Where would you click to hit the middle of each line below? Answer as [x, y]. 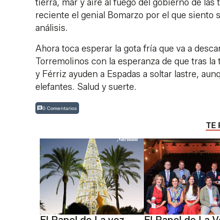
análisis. [52, 28]
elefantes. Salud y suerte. [86, 87]
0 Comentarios [60, 108]
